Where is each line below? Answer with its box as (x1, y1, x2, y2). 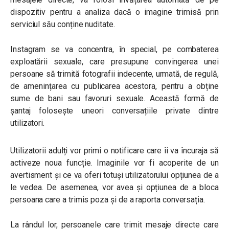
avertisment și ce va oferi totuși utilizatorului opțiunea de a (10, 170, 219, 180)
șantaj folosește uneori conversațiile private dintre (10, 106, 219, 116)
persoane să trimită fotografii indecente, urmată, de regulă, (10, 69, 219, 79)
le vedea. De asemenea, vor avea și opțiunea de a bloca (10, 182, 219, 192)
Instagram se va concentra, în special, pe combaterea (10, 44, 219, 54)
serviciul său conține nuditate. (10, 19, 115, 29)
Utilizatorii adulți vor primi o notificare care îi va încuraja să (10, 146, 219, 155)
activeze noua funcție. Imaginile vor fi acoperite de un (10, 158, 219, 168)
